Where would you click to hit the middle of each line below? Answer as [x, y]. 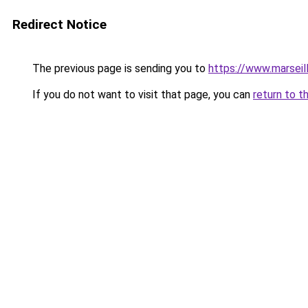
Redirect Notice [59, 24]
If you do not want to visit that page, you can [141, 95]
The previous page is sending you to [119, 68]
